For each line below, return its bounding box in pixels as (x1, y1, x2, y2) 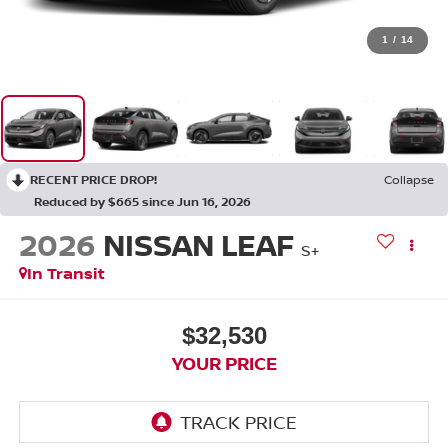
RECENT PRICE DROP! (30, 171, 157, 189)
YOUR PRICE (171, 350, 277, 375)
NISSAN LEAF (102, 224, 294, 266)
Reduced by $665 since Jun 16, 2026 (34, 193, 251, 211)
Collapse (384, 171, 434, 189)
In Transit (26, 262, 105, 285)
